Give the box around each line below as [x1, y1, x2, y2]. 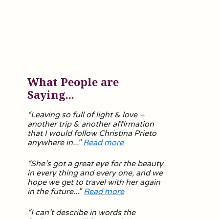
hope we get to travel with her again [27, 177, 160, 187]
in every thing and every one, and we [27, 168, 163, 178]
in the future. [27, 187, 75, 197]
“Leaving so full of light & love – [27, 110, 145, 120]
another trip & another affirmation [27, 119, 154, 129]
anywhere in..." [27, 138, 83, 148]
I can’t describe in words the [31, 208, 135, 218]
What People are [27, 74, 119, 89]
